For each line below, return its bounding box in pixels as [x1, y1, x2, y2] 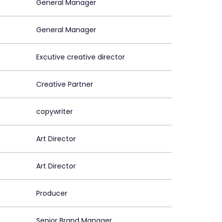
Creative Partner [36, 79, 93, 90]
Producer [36, 188, 67, 199]
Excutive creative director [36, 52, 125, 62]
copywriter [36, 107, 73, 117]
